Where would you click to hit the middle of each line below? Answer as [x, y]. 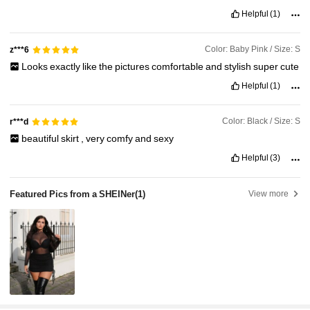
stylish [238, 66]
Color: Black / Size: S [261, 121]
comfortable [178, 66]
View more [269, 193]
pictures [133, 66]
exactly [66, 66]
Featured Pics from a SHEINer [73, 194]
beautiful [41, 138]
